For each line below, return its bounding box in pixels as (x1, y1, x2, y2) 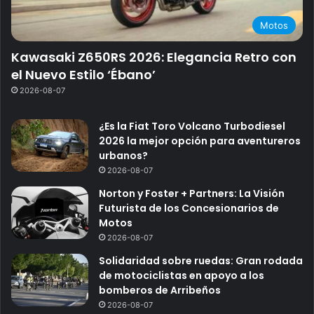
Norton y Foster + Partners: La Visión (99, 186, 285, 201)
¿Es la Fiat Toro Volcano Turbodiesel (99, 119, 285, 134)
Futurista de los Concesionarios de (99, 201, 279, 216)
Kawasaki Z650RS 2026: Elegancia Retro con (11, 48, 296, 67)
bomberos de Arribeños (99, 283, 221, 298)
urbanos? (99, 149, 148, 163)
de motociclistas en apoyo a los (99, 268, 264, 283)
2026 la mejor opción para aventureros (99, 134, 301, 149)
